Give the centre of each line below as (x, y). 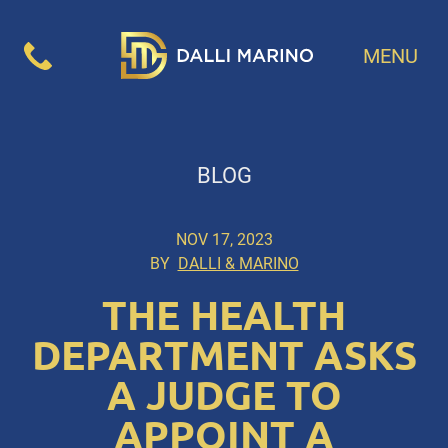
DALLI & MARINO (238, 264)
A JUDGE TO (224, 396)
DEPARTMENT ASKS (224, 356)
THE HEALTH (224, 316)
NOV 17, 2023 (224, 240)
